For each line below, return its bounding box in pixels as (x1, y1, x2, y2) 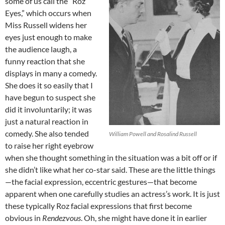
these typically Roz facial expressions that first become (5, 200, 192, 210)
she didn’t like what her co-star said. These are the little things (5, 164, 215, 174)
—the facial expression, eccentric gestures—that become (5, 176, 197, 186)
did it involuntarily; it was (5, 104, 92, 114)
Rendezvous (42, 212, 81, 222)
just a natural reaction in (5, 116, 88, 126)
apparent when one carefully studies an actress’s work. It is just (5, 188, 220, 198)
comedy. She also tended (5, 128, 89, 138)
